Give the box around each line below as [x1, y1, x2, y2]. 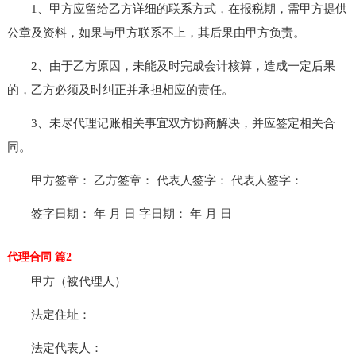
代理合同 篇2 [6, 250, 72, 263]
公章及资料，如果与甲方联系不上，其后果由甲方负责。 [6, 25, 305, 39]
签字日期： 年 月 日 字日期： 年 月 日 [6, 207, 232, 220]
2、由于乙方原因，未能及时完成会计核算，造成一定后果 [6, 59, 335, 72]
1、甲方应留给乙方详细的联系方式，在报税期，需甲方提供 [6, 2, 347, 15]
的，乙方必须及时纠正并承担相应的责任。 [6, 83, 234, 96]
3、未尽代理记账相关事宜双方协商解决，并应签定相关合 [6, 116, 335, 130]
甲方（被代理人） [6, 274, 126, 288]
